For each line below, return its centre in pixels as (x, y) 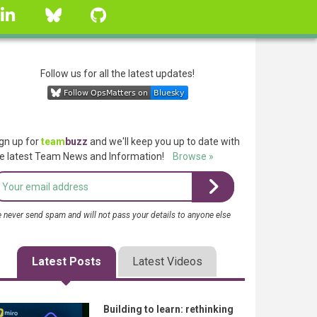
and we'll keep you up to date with (164, 142)
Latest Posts (66, 261)
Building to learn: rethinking (168, 309)
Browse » (193, 156)
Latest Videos (167, 261)
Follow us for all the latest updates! (117, 74)
